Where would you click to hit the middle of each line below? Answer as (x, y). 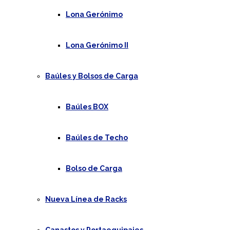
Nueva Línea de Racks (86, 199)
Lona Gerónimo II (97, 45)
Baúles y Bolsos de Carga (92, 76)
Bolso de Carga (94, 168)
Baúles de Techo (97, 138)
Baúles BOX (87, 107)
